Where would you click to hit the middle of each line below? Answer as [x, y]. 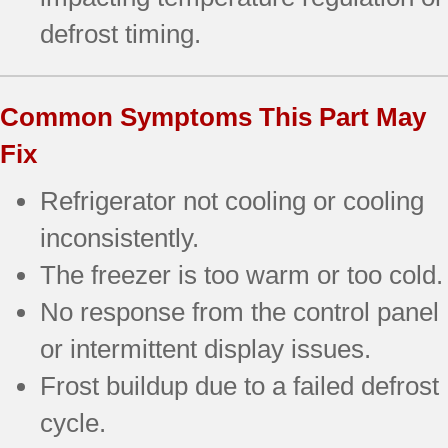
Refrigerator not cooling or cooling [232, 200]
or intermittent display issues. [205, 348]
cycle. [73, 422]
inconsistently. [119, 237]
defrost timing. [120, 33]
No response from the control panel [239, 311]
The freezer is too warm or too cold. [241, 274]
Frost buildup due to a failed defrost [239, 385]
